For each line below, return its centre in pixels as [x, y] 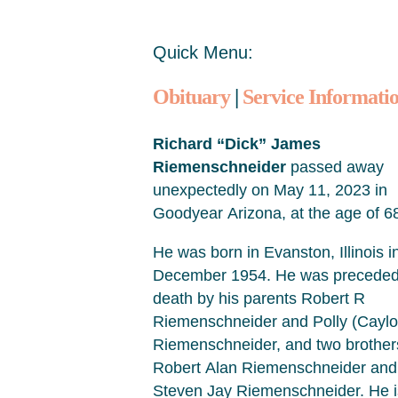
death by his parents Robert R [259, 298]
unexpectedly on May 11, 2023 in [270, 190]
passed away [335, 167]
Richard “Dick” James [237, 144]
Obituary [192, 97]
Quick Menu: [203, 52]
